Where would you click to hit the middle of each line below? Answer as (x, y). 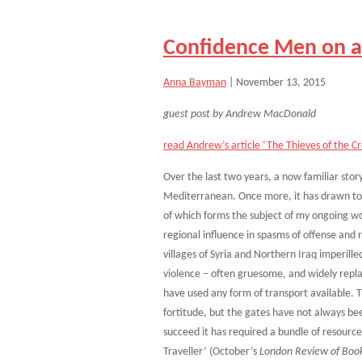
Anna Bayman (195, 83)
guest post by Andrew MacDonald (240, 114)
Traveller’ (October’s (211, 352)
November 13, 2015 (281, 83)
